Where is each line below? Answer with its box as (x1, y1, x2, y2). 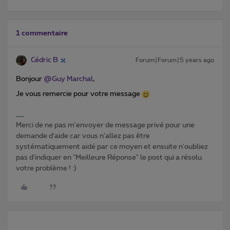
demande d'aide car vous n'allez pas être (16, 132, 150, 140)
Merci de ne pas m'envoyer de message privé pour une (16, 122, 195, 129)
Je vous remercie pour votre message (16, 90, 142, 98)
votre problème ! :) (16, 165, 76, 172)
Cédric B (31, 56, 58, 64)
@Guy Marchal (44, 75, 93, 83)
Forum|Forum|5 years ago (136, 57, 214, 64)
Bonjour (16, 75, 44, 83)
